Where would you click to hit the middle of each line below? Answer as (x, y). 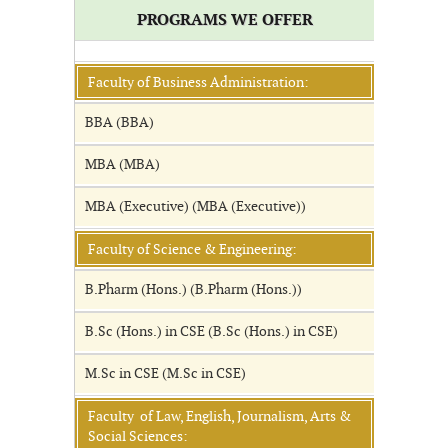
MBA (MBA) (122, 164)
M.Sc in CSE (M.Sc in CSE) (165, 373)
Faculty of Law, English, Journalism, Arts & (219, 416)
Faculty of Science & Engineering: (197, 249)
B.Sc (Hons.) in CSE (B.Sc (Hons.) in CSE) (211, 331)
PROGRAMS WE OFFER (224, 20)
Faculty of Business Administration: (203, 82)
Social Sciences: (142, 436)
